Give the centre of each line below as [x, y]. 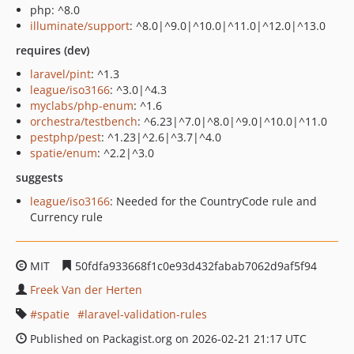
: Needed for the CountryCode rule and [213, 201]
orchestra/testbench [84, 121]
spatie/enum [64, 153]
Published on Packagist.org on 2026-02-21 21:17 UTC [167, 339]
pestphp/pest [66, 137]
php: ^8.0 [55, 10]
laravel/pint [60, 74]
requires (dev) [53, 50]
